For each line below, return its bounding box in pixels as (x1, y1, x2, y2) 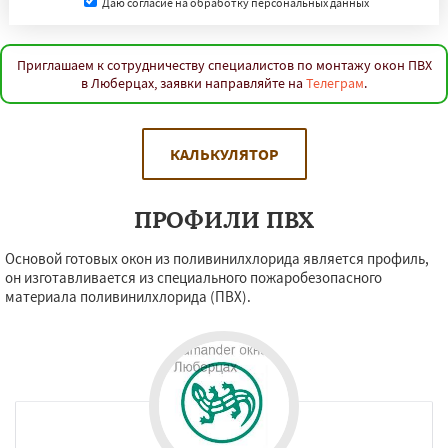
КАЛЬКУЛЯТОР (169, 144, 279, 164)
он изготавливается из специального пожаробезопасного (5, 268, 382, 287)
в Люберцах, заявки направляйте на (81, 74, 306, 92)
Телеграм (306, 74, 364, 92)
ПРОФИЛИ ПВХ (134, 205, 314, 234)
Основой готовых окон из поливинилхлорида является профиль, (5, 249, 429, 268)
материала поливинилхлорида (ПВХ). (5, 287, 251, 306)
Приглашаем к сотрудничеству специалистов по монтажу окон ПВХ (16, 56, 432, 74)
